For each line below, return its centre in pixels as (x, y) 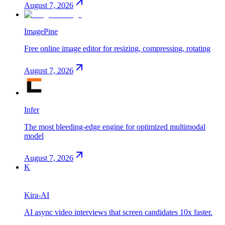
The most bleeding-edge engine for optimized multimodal (115, 127)
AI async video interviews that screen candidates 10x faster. (118, 212)
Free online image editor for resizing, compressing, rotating (117, 48)
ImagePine (41, 31)
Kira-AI (37, 195)
